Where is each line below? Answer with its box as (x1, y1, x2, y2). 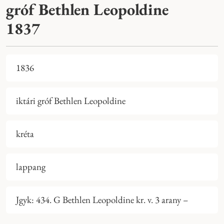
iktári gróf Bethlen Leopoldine (16, 94, 125, 107)
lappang (16, 160, 45, 173)
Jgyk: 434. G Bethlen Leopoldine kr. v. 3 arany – (16, 193, 188, 206)
